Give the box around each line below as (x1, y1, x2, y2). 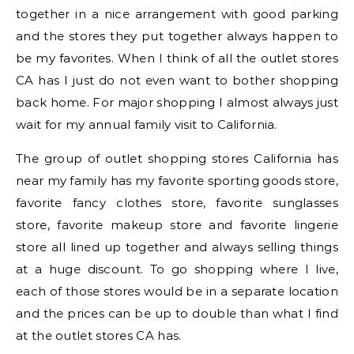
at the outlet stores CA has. (16, 328, 182, 344)
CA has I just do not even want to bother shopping (16, 73, 338, 88)
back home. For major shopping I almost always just (16, 95, 338, 111)
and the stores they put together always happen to (16, 28, 338, 44)
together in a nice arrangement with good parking (16, 6, 338, 22)
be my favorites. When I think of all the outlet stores (16, 51, 338, 66)
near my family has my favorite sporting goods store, (16, 173, 338, 189)
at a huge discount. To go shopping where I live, (16, 262, 338, 277)
